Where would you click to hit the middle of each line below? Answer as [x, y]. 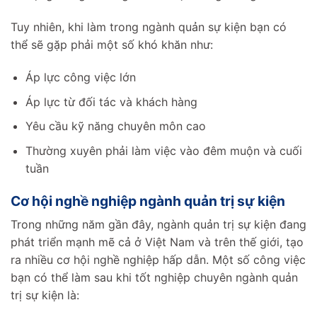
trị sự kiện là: [45, 295]
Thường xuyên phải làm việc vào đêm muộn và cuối [163, 150]
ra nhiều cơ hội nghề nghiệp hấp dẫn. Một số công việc [158, 260]
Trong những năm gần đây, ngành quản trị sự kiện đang [158, 225]
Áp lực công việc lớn [80, 77]
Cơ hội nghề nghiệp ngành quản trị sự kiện [148, 201]
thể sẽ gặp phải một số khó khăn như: [112, 45]
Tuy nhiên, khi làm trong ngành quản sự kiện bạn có [149, 27]
